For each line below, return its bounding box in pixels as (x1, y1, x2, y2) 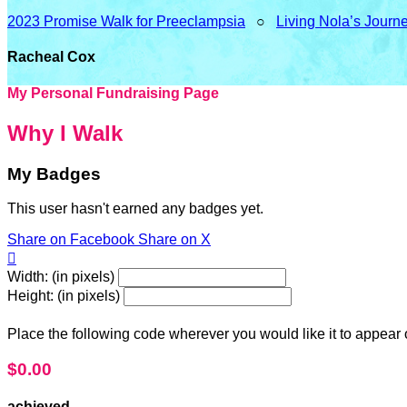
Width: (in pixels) (7, 269, 114, 285)
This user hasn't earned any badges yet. (7, 201, 263, 217)
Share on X (138, 232, 211, 248)
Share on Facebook (7, 232, 134, 248)
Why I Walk (7, 120, 123, 145)
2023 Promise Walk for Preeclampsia (7, 14, 245, 29)
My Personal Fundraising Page (7, 84, 219, 101)
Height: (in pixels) (7, 288, 120, 304)
